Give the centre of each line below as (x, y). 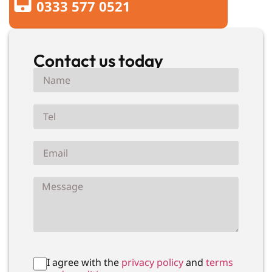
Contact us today (98, 60)
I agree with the (83, 262)
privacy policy (151, 262)
